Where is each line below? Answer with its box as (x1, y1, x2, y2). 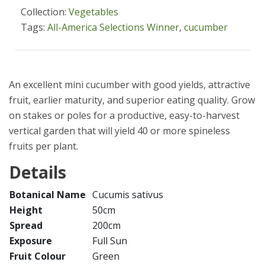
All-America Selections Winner (47, 21, 179, 34)
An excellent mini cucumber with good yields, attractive (9, 78, 250, 91)
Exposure (9, 234, 52, 247)
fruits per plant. (9, 140, 78, 153)
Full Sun (92, 234, 127, 247)
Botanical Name (9, 188, 86, 201)
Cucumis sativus (92, 188, 163, 201)
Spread (9, 219, 43, 232)
